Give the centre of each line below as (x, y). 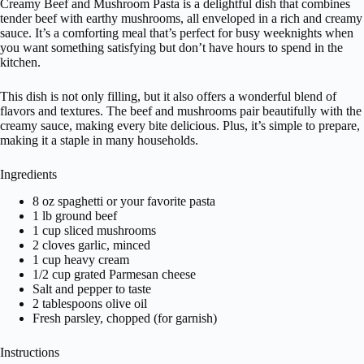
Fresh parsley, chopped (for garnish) (125, 318)
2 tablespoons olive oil (90, 303)
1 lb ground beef (75, 215)
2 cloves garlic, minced (91, 245)
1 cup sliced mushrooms (94, 230)
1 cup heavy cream (81, 259)
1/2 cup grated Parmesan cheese (114, 274)
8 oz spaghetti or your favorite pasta (124, 201)
